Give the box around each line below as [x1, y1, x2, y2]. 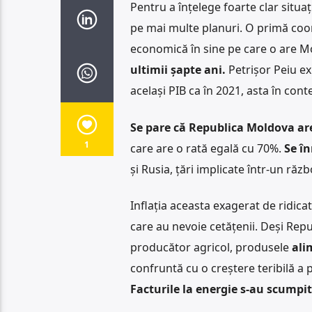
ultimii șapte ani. [130, 62, 228, 78]
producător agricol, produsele [130, 239, 292, 255]
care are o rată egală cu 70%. [130, 140, 284, 156]
